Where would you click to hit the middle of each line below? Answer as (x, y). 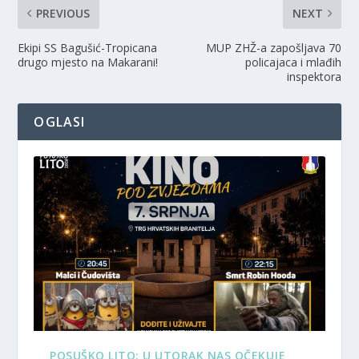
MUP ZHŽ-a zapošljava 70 (273, 48)
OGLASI (60, 122)
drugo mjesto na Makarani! (88, 63)
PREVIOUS (63, 14)
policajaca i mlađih (293, 63)
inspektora (314, 77)
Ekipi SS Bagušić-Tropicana (88, 48)
